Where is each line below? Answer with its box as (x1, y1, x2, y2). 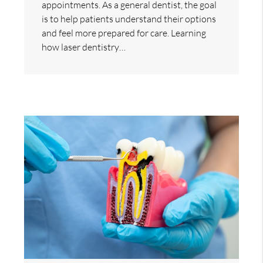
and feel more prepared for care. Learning (42, 27, 207, 39)
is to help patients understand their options (42, 13, 217, 25)
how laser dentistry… (42, 41, 126, 53)
